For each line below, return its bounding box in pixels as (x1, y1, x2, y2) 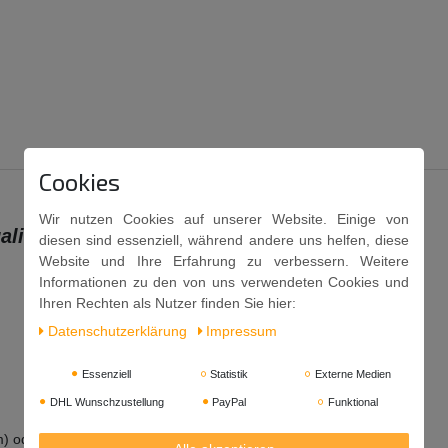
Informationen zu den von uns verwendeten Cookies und (39, 274, 409, 290)
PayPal (209, 396, 247, 408)
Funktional (324, 396, 378, 408)
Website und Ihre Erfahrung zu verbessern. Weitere (39, 253, 409, 269)
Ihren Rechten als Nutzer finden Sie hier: (39, 295, 296, 311)
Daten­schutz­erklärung (47, 323, 191, 339)
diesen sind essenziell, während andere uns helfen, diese (39, 232, 409, 248)
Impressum (206, 323, 277, 339)
